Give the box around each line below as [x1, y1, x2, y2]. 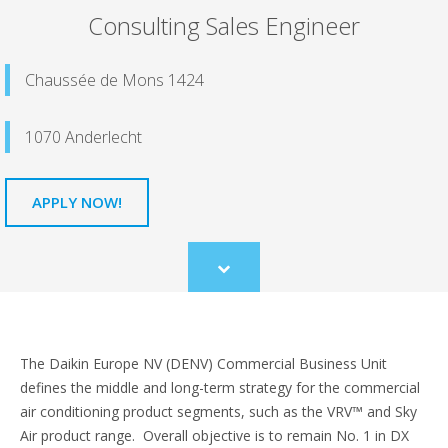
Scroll [222, 266, 256, 285]
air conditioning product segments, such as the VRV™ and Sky [20, 402, 417, 422]
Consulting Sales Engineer [88, 9, 360, 43]
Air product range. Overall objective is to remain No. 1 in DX [20, 426, 409, 446]
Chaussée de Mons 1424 [25, 69, 204, 92]
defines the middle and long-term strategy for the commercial [20, 378, 420, 398]
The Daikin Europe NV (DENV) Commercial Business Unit [20, 354, 387, 374]
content [222, 302, 269, 321]
